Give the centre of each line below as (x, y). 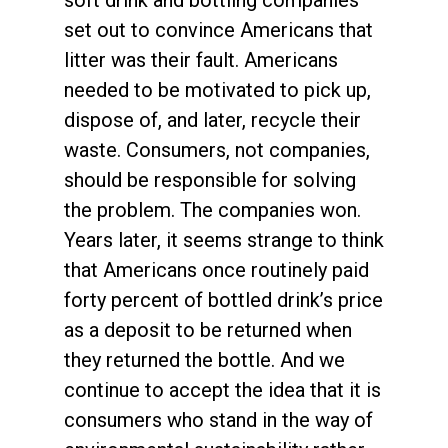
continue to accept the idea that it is (222, 389)
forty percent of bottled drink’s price (223, 299)
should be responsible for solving (210, 179)
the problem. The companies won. (212, 209)
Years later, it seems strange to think (224, 239)
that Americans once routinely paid (216, 269)
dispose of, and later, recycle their (212, 119)
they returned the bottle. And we (204, 359)
